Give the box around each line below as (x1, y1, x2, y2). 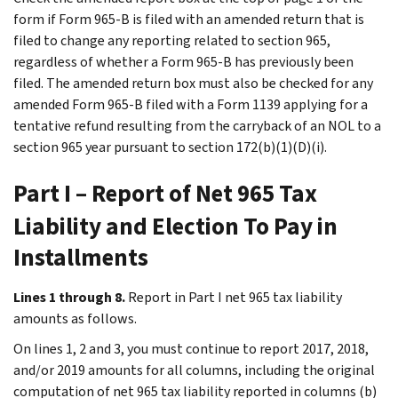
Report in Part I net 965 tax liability (128, 287, 342, 306)
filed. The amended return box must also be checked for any (13, 73, 373, 92)
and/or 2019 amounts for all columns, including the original (13, 360, 375, 379)
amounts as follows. (13, 308, 137, 328)
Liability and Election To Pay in (13, 210, 338, 243)
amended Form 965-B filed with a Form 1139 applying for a (13, 94, 368, 114)
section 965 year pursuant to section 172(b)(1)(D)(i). (13, 137, 327, 156)
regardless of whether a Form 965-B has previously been (13, 52, 354, 71)
